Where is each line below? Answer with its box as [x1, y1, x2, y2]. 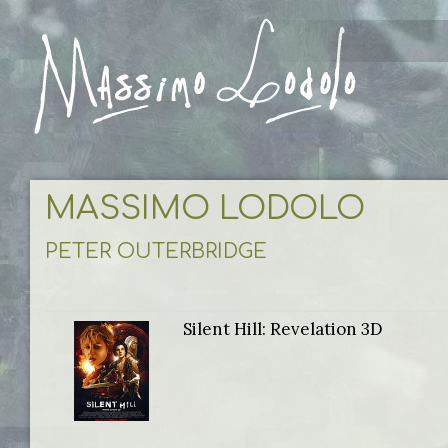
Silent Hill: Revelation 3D [183, 318, 383, 340]
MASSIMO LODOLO [45, 191, 365, 226]
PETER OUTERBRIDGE [45, 240, 267, 263]
